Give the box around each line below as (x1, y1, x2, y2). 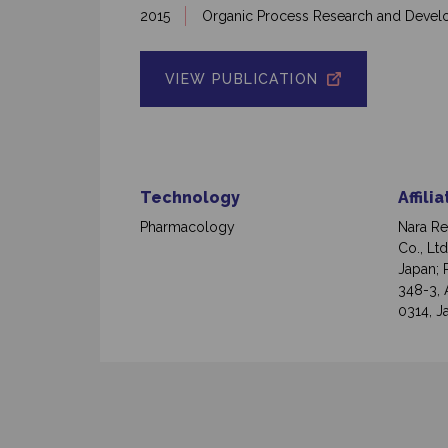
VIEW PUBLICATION (165, 71, 319, 88)
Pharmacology (140, 219, 235, 236)
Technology (140, 188, 240, 208)
